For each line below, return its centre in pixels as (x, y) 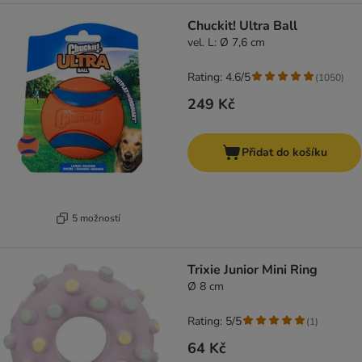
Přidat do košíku (284, 153)
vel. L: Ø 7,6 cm (226, 43)
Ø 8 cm (206, 287)
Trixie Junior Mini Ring (253, 270)
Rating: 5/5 (215, 322)
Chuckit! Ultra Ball (242, 26)
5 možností (96, 218)
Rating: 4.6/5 (219, 78)
